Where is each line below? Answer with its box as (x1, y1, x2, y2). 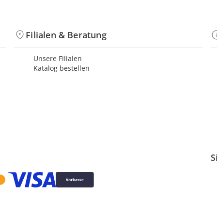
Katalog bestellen (33, 63, 90, 73)
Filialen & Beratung (26, 29, 107, 41)
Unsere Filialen (33, 54, 82, 63)
